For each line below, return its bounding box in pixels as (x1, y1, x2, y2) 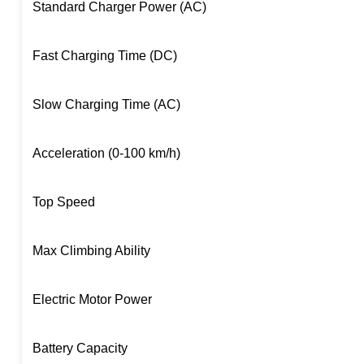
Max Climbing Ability (32, 243, 150, 258)
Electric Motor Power (32, 292, 152, 306)
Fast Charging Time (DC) (32, 48, 177, 63)
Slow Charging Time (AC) (32, 97, 180, 111)
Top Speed (32, 194, 95, 209)
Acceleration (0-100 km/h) (32, 145, 180, 160)
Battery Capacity (32, 340, 128, 355)
